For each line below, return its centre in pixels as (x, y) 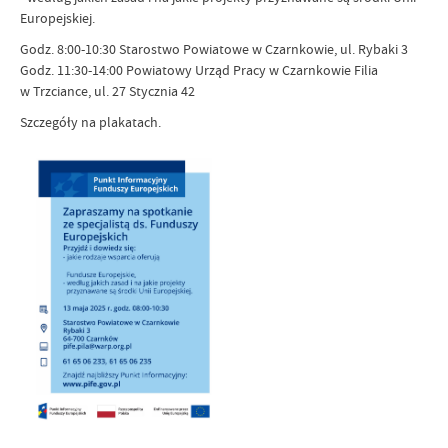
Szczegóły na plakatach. (90, 122)
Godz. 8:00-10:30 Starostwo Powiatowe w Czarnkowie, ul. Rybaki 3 (214, 49)
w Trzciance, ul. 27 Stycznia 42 (107, 91)
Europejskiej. (57, 18)
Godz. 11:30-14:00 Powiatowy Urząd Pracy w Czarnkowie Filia (199, 70)
